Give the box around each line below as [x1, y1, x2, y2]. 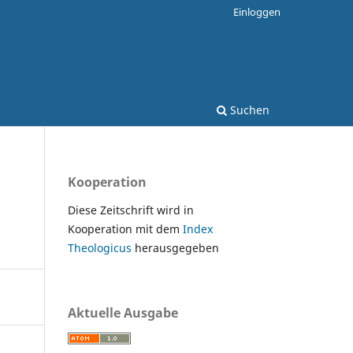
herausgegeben [135, 240, 222, 255]
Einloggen [233, 4, 281, 19]
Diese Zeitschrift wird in [68, 202, 194, 217]
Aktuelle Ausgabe [68, 303, 178, 321]
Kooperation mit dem [68, 221, 183, 236]
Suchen [227, 102, 269, 117]
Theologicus [68, 240, 135, 255]
